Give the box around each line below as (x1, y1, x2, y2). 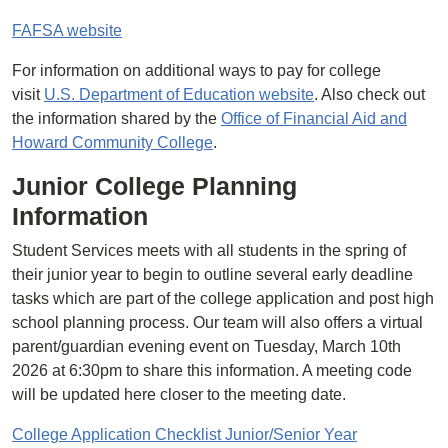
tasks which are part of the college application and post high (12, 290, 434, 307)
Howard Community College (12, 134, 213, 151)
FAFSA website (12, 22, 122, 39)
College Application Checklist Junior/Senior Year (12, 426, 357, 443)
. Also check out (314, 86, 425, 103)
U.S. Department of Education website (44, 86, 314, 103)
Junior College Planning (12, 172, 297, 200)
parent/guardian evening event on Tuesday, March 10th (12, 338, 401, 355)
